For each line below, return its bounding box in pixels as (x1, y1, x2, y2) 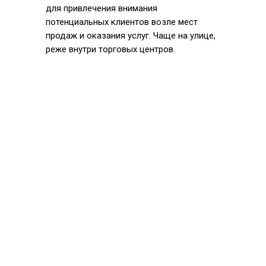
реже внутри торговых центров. (46, 44, 175, 55)
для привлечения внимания (46, 3, 157, 14)
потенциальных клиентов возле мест (46, 17, 198, 27)
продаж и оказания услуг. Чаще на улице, (46, 30, 216, 41)
